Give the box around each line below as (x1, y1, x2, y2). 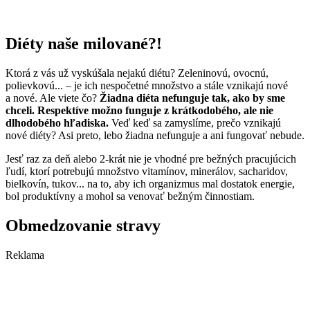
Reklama (6, 249, 44, 262)
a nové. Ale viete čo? (6, 92, 97, 104)
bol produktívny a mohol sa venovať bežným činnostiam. (6, 190, 255, 203)
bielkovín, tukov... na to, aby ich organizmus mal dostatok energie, (6, 178, 295, 190)
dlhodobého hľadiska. (6, 117, 111, 129)
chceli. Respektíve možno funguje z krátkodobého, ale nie (6, 104, 273, 117)
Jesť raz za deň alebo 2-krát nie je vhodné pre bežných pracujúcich (6, 153, 296, 165)
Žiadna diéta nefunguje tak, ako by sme (97, 92, 285, 104)
